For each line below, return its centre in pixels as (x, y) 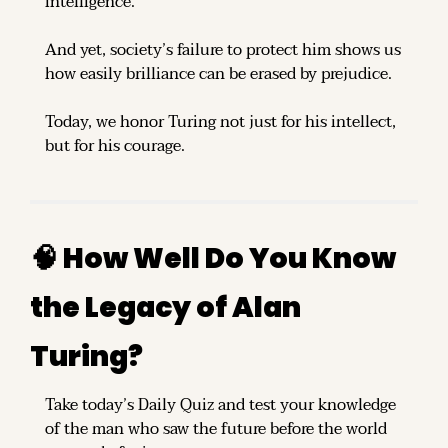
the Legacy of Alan (165, 307)
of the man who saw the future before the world (216, 428)
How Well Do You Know (227, 258)
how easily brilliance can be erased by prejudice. (218, 73)
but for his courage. (115, 145)
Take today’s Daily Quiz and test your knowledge (220, 404)
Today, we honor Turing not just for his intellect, (220, 121)
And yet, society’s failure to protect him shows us (223, 49)
